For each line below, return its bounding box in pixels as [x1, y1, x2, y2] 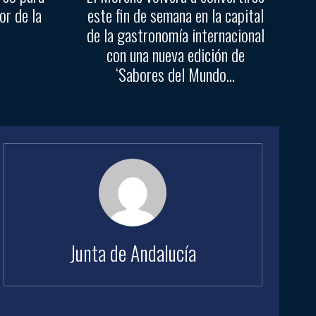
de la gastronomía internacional [86, 22, 265, 48]
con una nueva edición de [106, 42, 245, 68]
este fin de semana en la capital [87, 2, 264, 28]
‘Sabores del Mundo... [116, 61, 235, 87]
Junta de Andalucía [69, 238, 196, 268]
